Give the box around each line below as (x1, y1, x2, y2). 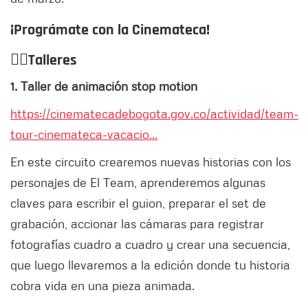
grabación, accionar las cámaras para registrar (10, 216, 264, 232)
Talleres (28, 51, 80, 71)
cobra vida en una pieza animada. (10, 278, 195, 294)
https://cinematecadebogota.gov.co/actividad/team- (10, 106, 298, 122)
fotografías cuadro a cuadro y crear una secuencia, (10, 236, 290, 252)
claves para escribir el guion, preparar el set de (10, 195, 266, 211)
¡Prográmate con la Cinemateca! (10, 21, 210, 41)
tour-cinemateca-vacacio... (10, 126, 157, 142)
